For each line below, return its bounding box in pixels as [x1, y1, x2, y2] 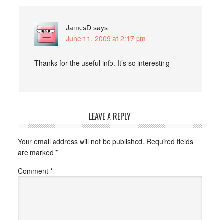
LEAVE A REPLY [89, 110, 131, 122]
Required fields [146, 137, 193, 146]
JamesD [65, 23, 91, 32]
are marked [17, 147, 55, 157]
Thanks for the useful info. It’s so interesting [34, 58, 170, 68]
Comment [17, 166, 50, 176]
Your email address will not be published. [17, 137, 144, 146]
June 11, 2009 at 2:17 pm [65, 33, 146, 43]
